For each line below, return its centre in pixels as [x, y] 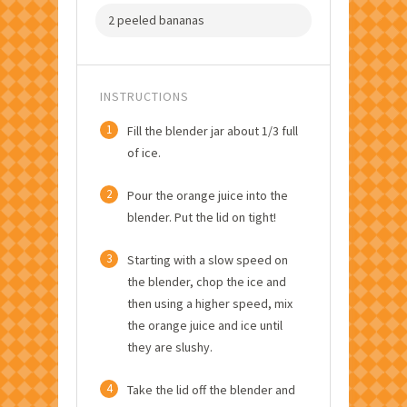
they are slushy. [170, 347]
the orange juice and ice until [205, 325]
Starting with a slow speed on [208, 259]
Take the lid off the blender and [211, 389]
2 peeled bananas [156, 20]
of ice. [144, 152]
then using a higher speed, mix [210, 303]
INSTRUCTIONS [144, 96]
